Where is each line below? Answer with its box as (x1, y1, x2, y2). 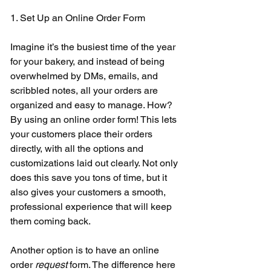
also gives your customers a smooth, (10, 186, 168, 198)
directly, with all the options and (10, 142, 146, 154)
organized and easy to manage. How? (10, 99, 175, 111)
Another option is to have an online (10, 244, 162, 256)
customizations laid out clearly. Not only (10, 157, 180, 169)
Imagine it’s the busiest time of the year (10, 41, 178, 53)
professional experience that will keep (10, 200, 174, 212)
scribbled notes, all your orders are (10, 84, 160, 96)
